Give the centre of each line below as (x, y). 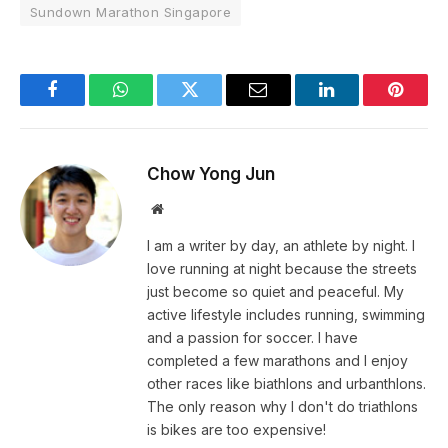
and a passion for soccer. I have (252, 338)
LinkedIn (358, 104)
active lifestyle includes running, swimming (286, 315)
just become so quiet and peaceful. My (275, 292)
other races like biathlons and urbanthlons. (286, 384)
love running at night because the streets (282, 269)
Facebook (85, 104)
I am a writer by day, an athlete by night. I (281, 246)
